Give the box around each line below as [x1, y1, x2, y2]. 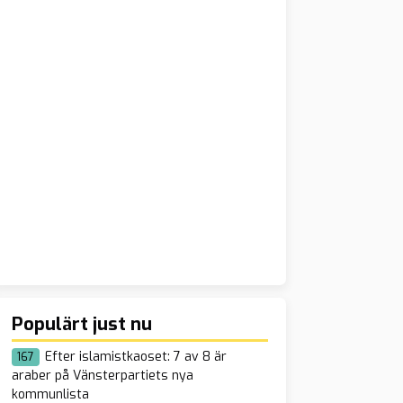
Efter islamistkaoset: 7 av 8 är [44, 348, 227, 366]
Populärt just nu [11, 312, 152, 337]
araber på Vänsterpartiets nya [11, 367, 193, 385]
